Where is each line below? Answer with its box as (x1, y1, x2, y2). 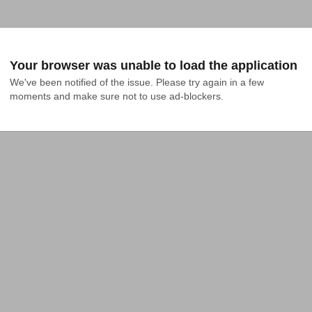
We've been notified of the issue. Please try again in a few (10, 77, 264, 88)
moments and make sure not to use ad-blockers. (10, 91, 224, 102)
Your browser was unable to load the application (10, 58, 297, 72)
